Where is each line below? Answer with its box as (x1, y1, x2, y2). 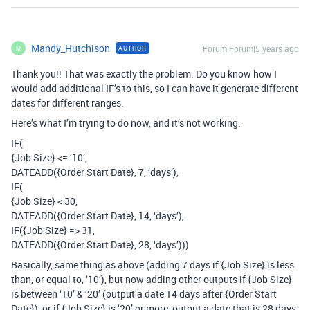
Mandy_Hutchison (31, 42, 110, 55)
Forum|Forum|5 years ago (203, 43, 299, 54)
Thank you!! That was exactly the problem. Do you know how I (11, 67, 277, 80)
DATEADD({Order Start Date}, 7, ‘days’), (11, 165, 179, 179)
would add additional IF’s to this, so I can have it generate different (11, 82, 298, 95)
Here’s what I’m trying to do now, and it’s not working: (11, 116, 241, 129)
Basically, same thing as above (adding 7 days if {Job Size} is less (11, 258, 294, 271)
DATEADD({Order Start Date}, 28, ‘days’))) (11, 238, 189, 251)
